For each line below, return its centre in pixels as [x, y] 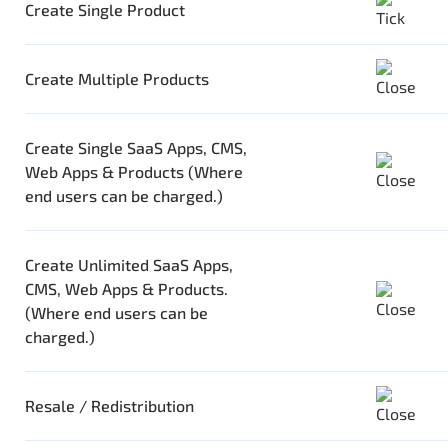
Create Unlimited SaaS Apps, [129, 265]
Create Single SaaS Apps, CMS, [136, 148]
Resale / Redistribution [109, 406]
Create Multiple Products [117, 79]
